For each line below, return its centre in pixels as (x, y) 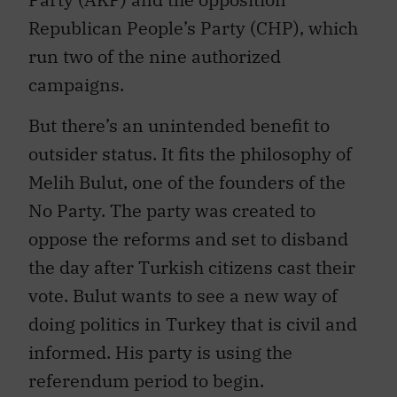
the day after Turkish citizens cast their (192, 259)
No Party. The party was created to (172, 202)
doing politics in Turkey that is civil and (193, 315)
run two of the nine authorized (155, 47)
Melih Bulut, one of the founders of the (187, 174)
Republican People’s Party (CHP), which (193, 19)
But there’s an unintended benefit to (179, 117)
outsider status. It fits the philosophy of (190, 145)
